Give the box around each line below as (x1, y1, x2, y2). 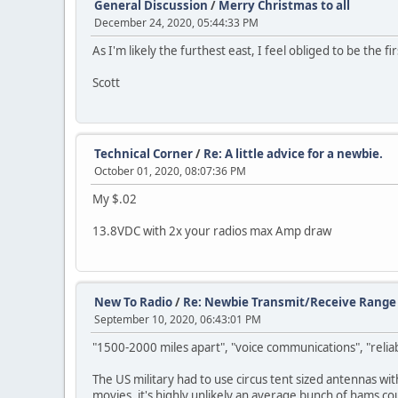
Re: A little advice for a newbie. (203, 146, 383, 162)
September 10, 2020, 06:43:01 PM (94, 312, 261, 327)
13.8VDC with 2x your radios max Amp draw (92, 223, 331, 239)
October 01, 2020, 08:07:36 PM (94, 163, 246, 179)
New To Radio (94, 294, 172, 310)
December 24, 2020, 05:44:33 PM (94, 15, 259, 30)
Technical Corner (94, 146, 193, 162)
